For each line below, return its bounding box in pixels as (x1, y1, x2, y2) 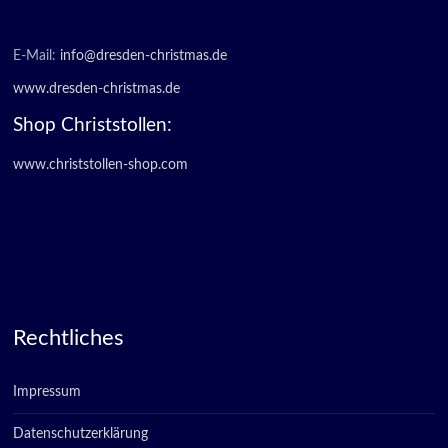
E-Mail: (13, 49, 61, 63)
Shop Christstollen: (13, 116, 173, 135)
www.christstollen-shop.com (13, 158, 189, 172)
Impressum (13, 385, 82, 399)
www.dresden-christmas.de (13, 82, 181, 96)
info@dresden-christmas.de (60, 49, 228, 63)
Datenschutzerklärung (13, 427, 149, 441)
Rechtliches (13, 327, 125, 349)
